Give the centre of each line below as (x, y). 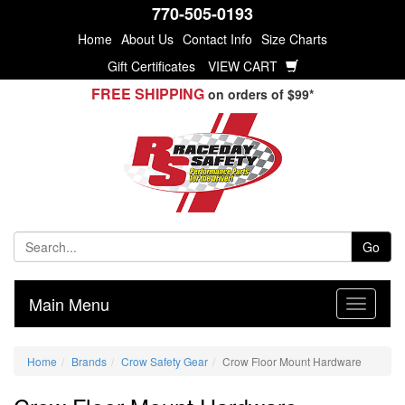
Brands (89, 361)
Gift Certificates (151, 66)
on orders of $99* (259, 94)
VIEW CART (244, 66)
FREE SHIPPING (148, 94)
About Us (147, 39)
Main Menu (69, 303)
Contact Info (217, 39)
